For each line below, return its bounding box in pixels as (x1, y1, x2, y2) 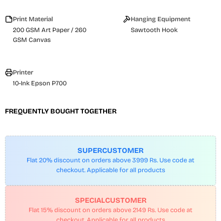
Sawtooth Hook (131, 26, 178, 34)
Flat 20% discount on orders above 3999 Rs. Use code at (27, 156, 194, 164)
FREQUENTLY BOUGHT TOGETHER (5, 107, 116, 115)
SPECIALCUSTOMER (74, 196, 147, 205)
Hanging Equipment (131, 15, 190, 23)
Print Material (13, 15, 53, 23)
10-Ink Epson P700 (13, 79, 67, 87)
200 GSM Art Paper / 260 (13, 26, 86, 34)
